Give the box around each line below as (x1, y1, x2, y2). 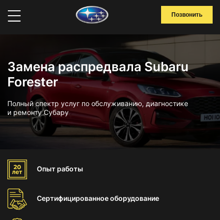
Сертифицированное (37, 194, 110, 202)
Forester (7, 74, 58, 89)
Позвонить (171, 11, 202, 18)
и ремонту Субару (7, 108, 69, 116)
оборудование (110, 194, 159, 202)
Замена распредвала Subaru (7, 59, 189, 74)
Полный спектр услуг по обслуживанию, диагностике (7, 99, 188, 108)
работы (57, 165, 83, 173)
